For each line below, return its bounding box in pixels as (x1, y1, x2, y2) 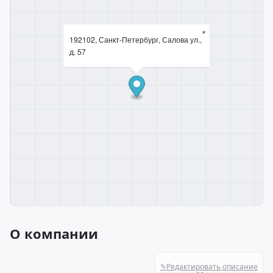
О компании (10, 224, 98, 243)
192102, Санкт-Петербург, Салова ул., (69, 34, 202, 44)
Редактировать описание (166, 261, 258, 272)
